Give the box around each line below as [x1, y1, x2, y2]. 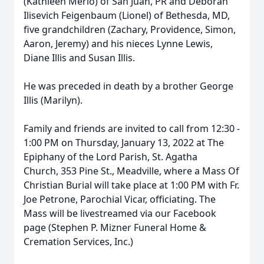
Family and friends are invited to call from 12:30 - [24, 122, 240, 135]
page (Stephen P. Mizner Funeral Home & [24, 221, 206, 234]
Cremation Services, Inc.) [24, 235, 133, 248]
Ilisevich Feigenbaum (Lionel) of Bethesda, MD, [24, 9, 230, 22]
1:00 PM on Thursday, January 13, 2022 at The [24, 136, 224, 149]
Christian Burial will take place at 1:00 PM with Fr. [24, 179, 239, 192]
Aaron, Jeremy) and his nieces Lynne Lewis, [24, 37, 213, 50]
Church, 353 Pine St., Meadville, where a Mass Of [24, 164, 239, 177]
